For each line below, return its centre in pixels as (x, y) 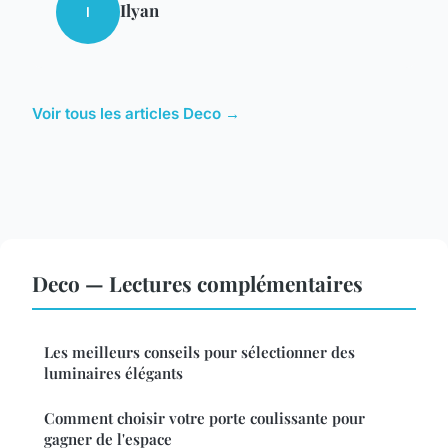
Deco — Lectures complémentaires (197, 283)
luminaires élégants (113, 373)
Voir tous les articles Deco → (136, 114)
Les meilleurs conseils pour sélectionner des (199, 352)
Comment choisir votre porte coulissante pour (204, 418)
